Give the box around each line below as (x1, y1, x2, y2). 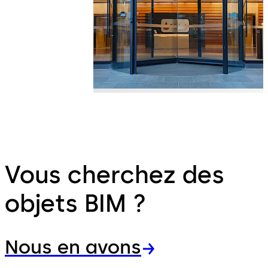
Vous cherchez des (5, 160, 224, 190)
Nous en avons (5, 236, 141, 259)
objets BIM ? (5, 189, 146, 218)
